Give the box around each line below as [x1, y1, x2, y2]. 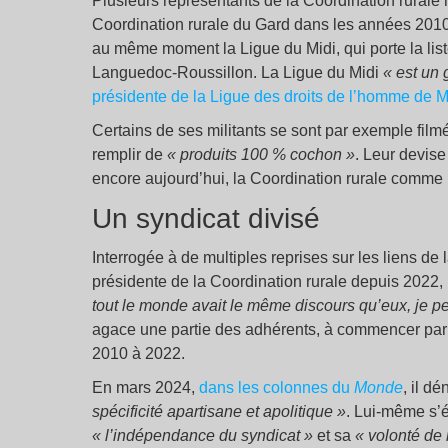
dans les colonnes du [199, 378, 354, 396]
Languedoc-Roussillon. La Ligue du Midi [92, 63, 383, 81]
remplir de [92, 145, 167, 163]
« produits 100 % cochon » [167, 145, 355, 163]
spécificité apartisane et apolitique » [92, 402, 346, 420]
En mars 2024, [92, 378, 199, 396]
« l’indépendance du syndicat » [92, 426, 313, 444]
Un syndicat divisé [92, 202, 320, 234]
